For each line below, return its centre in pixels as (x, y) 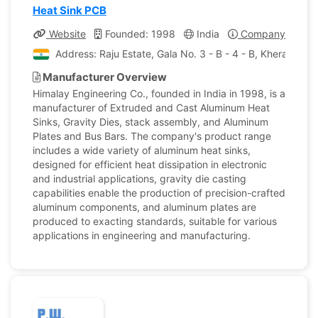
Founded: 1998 (139, 34)
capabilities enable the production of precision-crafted (159, 193)
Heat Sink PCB (70, 10)
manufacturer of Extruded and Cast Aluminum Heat (151, 108)
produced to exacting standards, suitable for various (155, 221)
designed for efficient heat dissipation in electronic (150, 164)
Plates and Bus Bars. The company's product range (152, 136)
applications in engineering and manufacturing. (142, 235)
